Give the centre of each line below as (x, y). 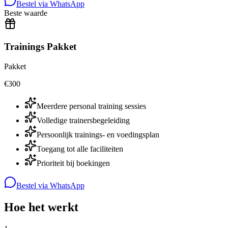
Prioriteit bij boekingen (73, 163)
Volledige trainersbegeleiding (83, 121)
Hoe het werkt (41, 207)
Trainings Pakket (40, 47)
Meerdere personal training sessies (91, 106)
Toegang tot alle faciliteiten (80, 149)
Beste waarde (26, 13)
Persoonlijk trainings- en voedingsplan (98, 135)
